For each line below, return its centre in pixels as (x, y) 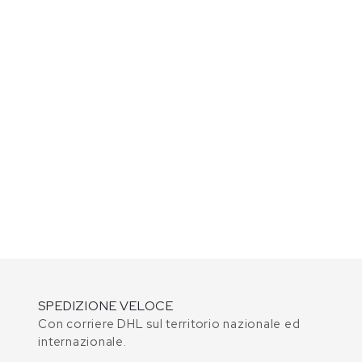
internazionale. (82, 342)
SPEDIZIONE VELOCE (106, 306)
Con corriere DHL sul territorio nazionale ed (169, 324)
